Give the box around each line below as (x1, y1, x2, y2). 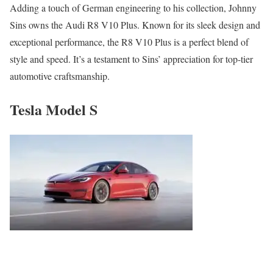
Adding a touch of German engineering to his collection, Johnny (10, 1, 257, 15)
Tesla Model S (10, 99, 97, 121)
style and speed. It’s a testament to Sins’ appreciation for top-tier (10, 52, 253, 66)
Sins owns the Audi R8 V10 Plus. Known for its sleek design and (10, 18, 260, 32)
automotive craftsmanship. (10, 69, 110, 83)
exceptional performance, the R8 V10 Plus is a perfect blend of (10, 35, 249, 49)
